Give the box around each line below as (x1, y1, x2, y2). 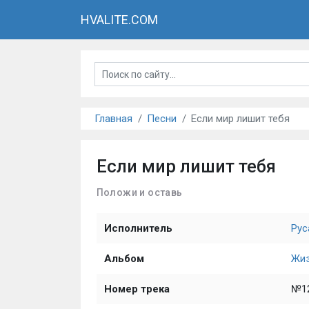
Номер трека (103, 283, 170, 295)
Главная (94, 112, 132, 125)
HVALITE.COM (81, 12, 158, 27)
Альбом (103, 252, 144, 265)
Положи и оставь (96, 186, 183, 198)
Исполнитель (103, 222, 172, 235)
